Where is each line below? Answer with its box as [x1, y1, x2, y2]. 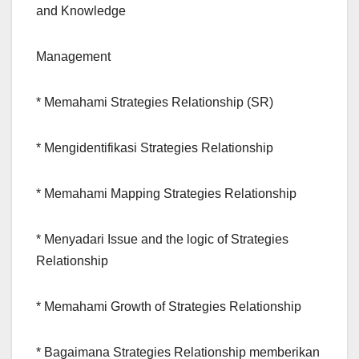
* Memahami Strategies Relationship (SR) [36, 95, 273, 110]
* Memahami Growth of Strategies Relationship [36, 300, 301, 314]
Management [36, 50, 111, 64]
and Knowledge [36, 4, 126, 18]
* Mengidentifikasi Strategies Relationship [36, 141, 273, 155]
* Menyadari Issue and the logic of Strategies [36, 232, 288, 247]
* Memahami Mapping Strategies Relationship [36, 187, 296, 201]
